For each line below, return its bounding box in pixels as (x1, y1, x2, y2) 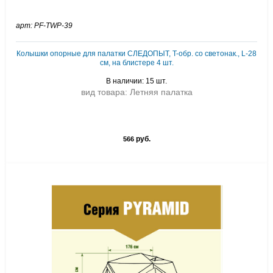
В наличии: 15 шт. (106, 77, 167, 85)
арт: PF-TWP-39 (16, 21, 73, 30)
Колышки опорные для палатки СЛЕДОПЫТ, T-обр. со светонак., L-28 (16, 49, 257, 58)
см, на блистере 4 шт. (99, 58, 174, 67)
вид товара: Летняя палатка (80, 87, 193, 97)
